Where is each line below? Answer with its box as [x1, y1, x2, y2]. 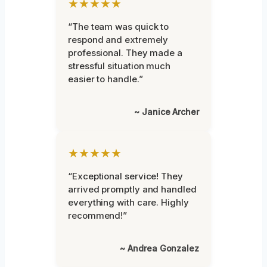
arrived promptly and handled [68, 183, 197, 195]
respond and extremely [68, 33, 169, 45]
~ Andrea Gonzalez [120, 243, 199, 253]
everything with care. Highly [68, 196, 189, 208]
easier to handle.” [68, 73, 143, 85]
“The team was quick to [68, 20, 169, 32]
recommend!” [68, 209, 128, 221]
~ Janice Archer [134, 106, 199, 117]
